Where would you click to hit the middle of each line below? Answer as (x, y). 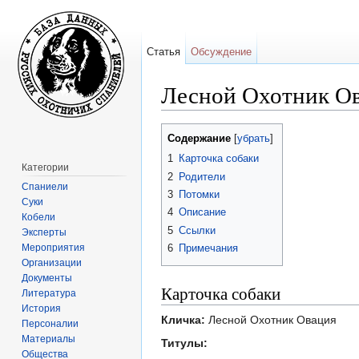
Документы (47, 278)
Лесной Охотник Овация (271, 320)
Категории (46, 167)
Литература (49, 293)
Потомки (199, 195)
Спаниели (45, 186)
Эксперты (44, 232)
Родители (202, 176)
